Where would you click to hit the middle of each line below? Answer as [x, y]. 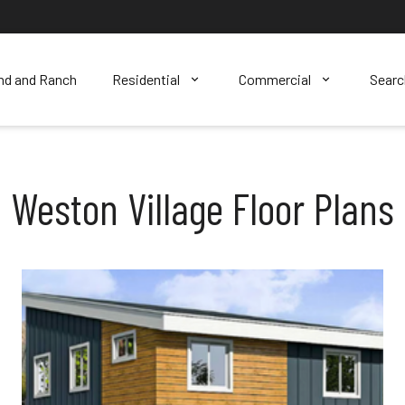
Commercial [274, 79]
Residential [146, 79]
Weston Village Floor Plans [202, 207]
